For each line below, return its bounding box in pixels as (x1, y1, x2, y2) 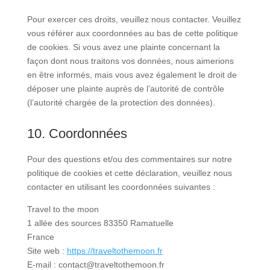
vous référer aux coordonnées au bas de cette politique (27, 28, 238, 39)
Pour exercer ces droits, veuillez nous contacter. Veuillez (27, 14, 241, 25)
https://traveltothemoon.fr (66, 246, 163, 256)
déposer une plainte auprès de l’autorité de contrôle (27, 84, 224, 94)
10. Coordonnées (27, 126, 127, 142)
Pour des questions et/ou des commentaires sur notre (27, 154, 232, 165)
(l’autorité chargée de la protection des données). (27, 98, 215, 108)
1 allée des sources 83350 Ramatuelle (27, 218, 174, 228)
